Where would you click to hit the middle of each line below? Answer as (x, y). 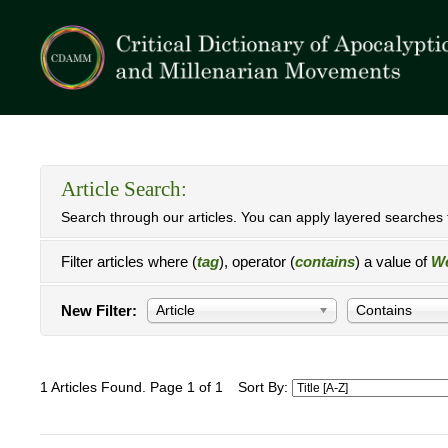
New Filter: (99, 310)
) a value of (393, 261)
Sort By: (265, 387)
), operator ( (257, 261)
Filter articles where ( (129, 261)
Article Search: (124, 189)
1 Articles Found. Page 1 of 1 (131, 387)
